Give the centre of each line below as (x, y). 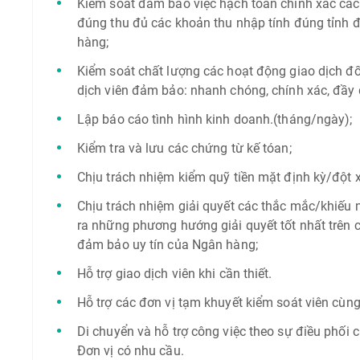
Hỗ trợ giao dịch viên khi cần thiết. (174, 274)
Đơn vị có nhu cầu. (130, 351)
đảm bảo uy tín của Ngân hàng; (167, 245)
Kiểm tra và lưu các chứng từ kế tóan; (184, 148)
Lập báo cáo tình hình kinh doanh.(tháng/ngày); (215, 119)
